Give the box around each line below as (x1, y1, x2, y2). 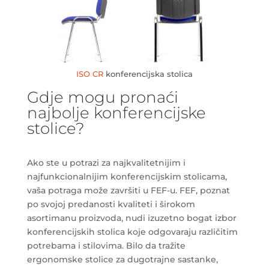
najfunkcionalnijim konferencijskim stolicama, (26, 171, 227, 183)
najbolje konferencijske (26, 103, 206, 123)
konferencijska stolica (103, 69, 193, 79)
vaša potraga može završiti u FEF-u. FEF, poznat (26, 185, 230, 196)
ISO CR (76, 69, 103, 79)
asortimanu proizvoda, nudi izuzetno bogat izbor (26, 213, 237, 224)
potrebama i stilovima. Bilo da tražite (26, 240, 186, 252)
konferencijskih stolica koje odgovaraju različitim (26, 226, 238, 238)
